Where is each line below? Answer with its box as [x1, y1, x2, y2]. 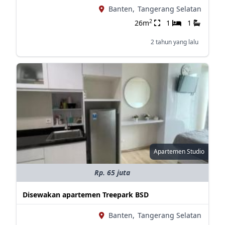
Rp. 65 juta [94, 168, 131, 177]
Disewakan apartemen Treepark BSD [22, 190, 149, 199]
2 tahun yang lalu [150, 38, 198, 46]
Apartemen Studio [153, 147, 204, 156]
